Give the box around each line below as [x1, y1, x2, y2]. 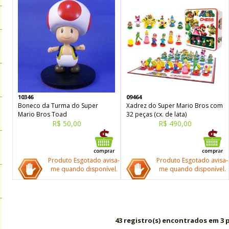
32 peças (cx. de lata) [126, 110, 187, 119]
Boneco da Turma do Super [18, 101, 98, 110]
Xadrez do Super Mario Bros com [126, 101, 223, 110]
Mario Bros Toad [18, 110, 67, 119]
